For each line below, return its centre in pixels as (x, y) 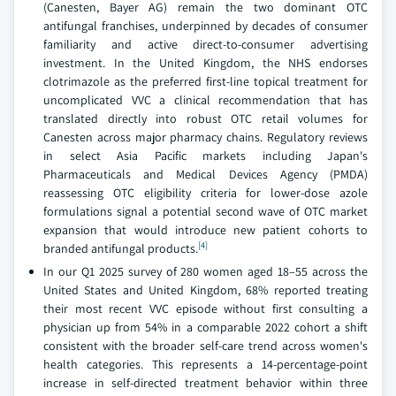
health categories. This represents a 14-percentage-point (206, 364)
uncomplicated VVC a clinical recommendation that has (206, 100)
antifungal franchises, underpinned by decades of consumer (206, 26)
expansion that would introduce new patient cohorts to (206, 230)
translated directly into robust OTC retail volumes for (206, 118)
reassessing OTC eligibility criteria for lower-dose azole (206, 193)
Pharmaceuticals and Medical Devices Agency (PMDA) (206, 174)
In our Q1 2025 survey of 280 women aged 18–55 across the (206, 271)
